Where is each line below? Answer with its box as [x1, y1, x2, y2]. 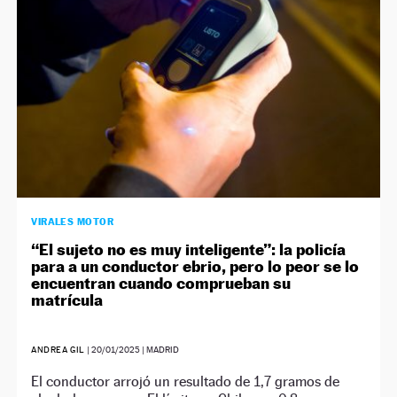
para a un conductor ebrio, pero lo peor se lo [31, 256, 360, 276]
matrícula [31, 290, 104, 309]
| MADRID [139, 344, 179, 354]
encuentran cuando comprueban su [31, 273, 292, 292]
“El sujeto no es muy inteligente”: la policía [31, 239, 346, 259]
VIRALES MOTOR [31, 214, 114, 228]
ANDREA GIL [31, 344, 85, 354]
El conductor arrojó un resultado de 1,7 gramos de [31, 372, 340, 390]
